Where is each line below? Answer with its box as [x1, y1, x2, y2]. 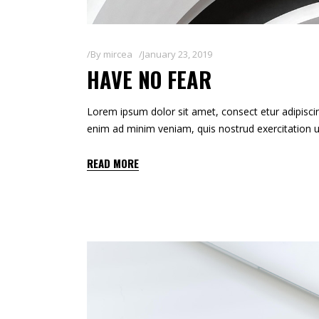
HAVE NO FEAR [87, 63, 211, 96]
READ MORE [87, 155, 139, 172]
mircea [103, 48, 132, 61]
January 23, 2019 [142, 48, 212, 61]
